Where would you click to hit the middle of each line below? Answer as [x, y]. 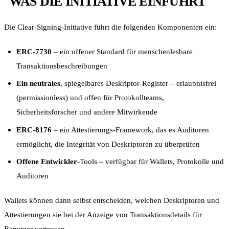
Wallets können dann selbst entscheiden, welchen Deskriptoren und [112, 200]
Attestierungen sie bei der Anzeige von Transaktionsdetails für [103, 215]
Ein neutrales [38, 83]
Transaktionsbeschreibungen [62, 66]
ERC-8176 [34, 129]
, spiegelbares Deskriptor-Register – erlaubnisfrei [138, 83]
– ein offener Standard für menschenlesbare [122, 51]
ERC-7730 [34, 51]
